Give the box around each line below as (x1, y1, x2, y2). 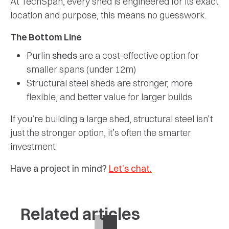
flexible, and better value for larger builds (27, 90, 192, 103)
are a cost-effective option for (79, 49, 199, 61)
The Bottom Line (10, 31, 82, 43)
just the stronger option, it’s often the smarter (10, 126, 191, 139)
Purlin (27, 49, 52, 61)
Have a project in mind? (10, 162, 109, 174)
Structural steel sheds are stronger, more (27, 77, 193, 89)
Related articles (20, 203, 140, 224)
